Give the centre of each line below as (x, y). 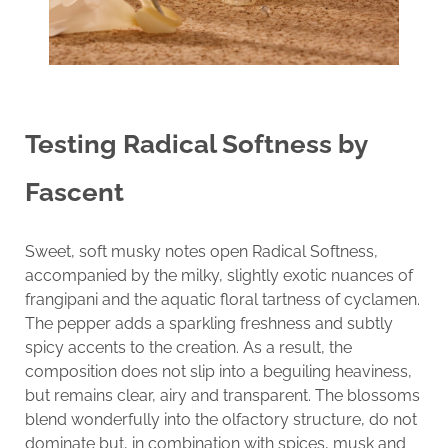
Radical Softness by (244, 143)
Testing (70, 143)
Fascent (74, 191)
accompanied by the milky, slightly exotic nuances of (218, 275)
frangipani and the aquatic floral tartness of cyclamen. (222, 299)
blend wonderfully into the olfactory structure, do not (220, 419)
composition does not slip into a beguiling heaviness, (218, 371)
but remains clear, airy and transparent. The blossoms (222, 395)
